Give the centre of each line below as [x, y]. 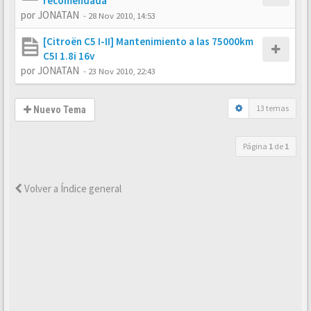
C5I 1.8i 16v [69, 56]
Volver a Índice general [72, 188]
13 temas [272, 108]
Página [256, 146]
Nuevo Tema [59, 110]
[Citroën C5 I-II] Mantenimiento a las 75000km [148, 41]
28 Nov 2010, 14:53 [122, 15]
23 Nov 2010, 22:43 [122, 71]
